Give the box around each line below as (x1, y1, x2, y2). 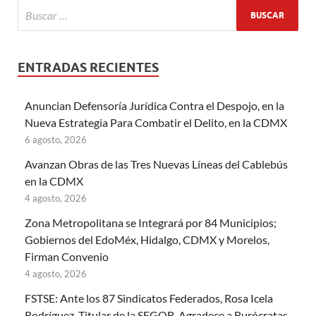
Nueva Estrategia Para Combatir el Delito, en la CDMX (25, 116, 287, 130)
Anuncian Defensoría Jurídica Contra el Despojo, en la (25, 99, 284, 113)
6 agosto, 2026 (25, 134, 87, 146)
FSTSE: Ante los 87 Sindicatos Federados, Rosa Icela (25, 291, 273, 305)
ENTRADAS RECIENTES (18, 60, 159, 75)
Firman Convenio (25, 250, 109, 264)
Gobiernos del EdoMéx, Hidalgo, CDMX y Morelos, (25, 233, 269, 247)
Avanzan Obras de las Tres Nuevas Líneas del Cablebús (25, 157, 288, 171)
